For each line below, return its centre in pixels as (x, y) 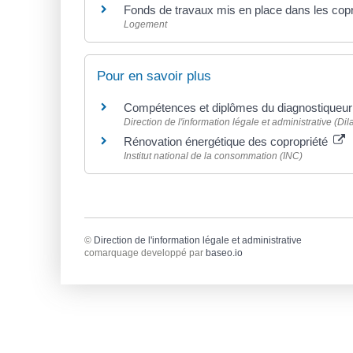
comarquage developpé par (145, 253)
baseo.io (224, 253)
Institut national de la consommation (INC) (213, 156)
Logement (145, 24)
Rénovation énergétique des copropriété (227, 141)
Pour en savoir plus (154, 76)
